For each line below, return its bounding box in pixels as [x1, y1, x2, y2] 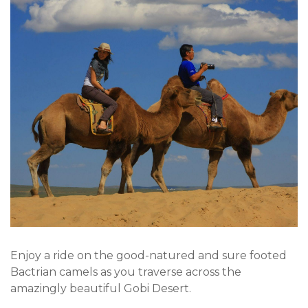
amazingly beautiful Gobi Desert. [10, 281, 191, 295]
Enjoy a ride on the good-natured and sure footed [10, 248, 287, 262]
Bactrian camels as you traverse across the [10, 265, 241, 278]
